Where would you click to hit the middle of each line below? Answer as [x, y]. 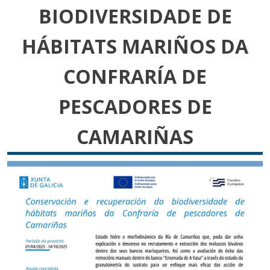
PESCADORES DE [135, 106]
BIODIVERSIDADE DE [135, 16]
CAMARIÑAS [135, 137]
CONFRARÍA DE [135, 76]
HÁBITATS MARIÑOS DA [135, 46]
